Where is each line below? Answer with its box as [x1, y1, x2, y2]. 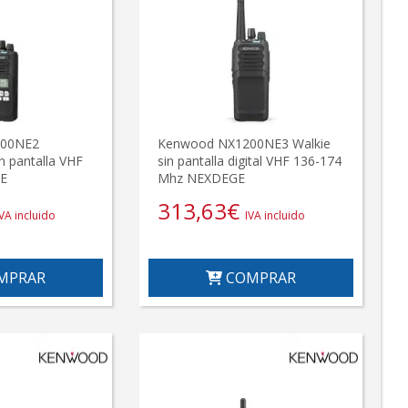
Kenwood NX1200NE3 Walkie [158, 134, 331, 152]
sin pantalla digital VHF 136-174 [158, 151, 342, 169]
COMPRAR [222, 267, 297, 288]
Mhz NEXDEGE [158, 168, 246, 187]
